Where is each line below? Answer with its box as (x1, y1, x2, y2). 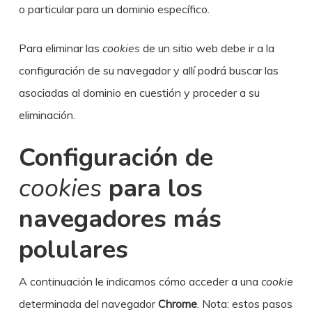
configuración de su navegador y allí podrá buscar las (18, 63, 279, 77)
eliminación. (18, 108, 75, 122)
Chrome (157, 297, 197, 311)
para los (101, 171, 203, 205)
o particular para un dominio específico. (18, 2, 210, 16)
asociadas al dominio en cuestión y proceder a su (18, 86, 260, 100)
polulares (18, 233, 128, 267)
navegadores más (18, 202, 221, 236)
